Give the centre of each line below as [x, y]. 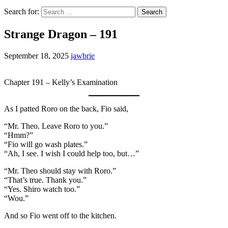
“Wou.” [16, 198]
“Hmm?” [19, 135]
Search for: [22, 11]
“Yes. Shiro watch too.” [42, 189]
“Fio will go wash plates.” [46, 144]
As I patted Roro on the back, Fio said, [66, 108]
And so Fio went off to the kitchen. [60, 215]
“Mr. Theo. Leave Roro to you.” [56, 126]
